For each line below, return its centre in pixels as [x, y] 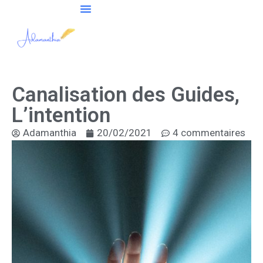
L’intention [61, 115]
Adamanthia [50, 133]
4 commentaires [209, 133]
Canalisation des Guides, [126, 95]
